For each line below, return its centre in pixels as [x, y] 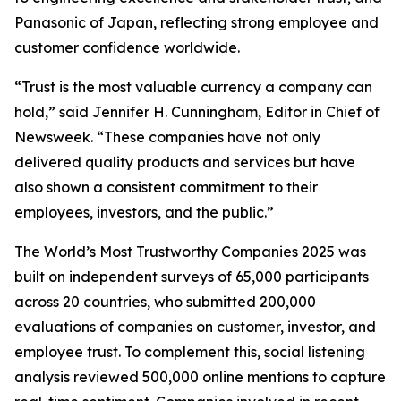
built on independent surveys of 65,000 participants [192, 277]
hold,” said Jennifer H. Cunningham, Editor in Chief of [197, 112]
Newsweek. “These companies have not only [167, 137]
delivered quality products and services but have [185, 162]
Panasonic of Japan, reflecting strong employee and [196, 22]
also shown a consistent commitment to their [166, 187]
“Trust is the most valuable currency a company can [193, 87]
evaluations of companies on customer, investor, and [195, 327]
